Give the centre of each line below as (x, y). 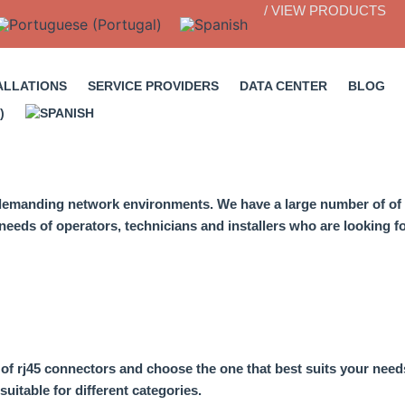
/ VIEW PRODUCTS (325, 10)
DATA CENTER (284, 85)
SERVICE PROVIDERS (154, 85)
